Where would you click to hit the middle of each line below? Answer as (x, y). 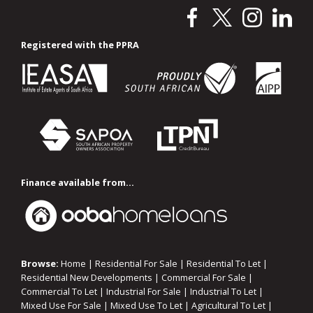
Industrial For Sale (144, 292)
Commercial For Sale (204, 278)
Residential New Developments (87, 278)
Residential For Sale (136, 264)
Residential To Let (224, 264)
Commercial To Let (59, 292)
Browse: (40, 264)
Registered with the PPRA (80, 45)
